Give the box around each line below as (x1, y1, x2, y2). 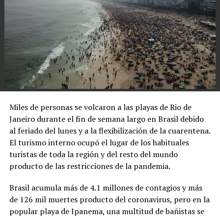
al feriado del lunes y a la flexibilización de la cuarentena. (9, 125, 210, 137)
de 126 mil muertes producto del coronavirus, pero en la (9, 194, 210, 205)
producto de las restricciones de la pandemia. (9, 161, 170, 172)
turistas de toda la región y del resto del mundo (9, 149, 178, 160)
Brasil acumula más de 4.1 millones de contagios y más (9, 182, 202, 193)
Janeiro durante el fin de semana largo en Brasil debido (9, 113, 204, 125)
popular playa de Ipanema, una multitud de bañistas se (9, 206, 204, 217)
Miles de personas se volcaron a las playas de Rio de (9, 102, 192, 113)
